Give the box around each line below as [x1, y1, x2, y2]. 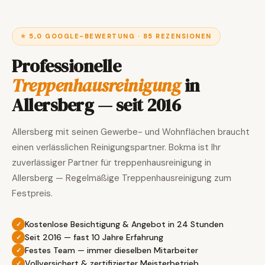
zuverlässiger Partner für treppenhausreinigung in [12, 157, 211, 169]
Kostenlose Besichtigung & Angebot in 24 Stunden [25, 219, 224, 230]
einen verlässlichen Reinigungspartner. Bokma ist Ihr [12, 141, 221, 153]
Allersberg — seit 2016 [12, 93, 180, 117]
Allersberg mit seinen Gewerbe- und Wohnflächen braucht [12, 126, 250, 138]
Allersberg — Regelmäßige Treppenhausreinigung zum [12, 172, 231, 184]
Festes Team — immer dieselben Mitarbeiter [25, 245, 198, 256]
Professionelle [12, 54, 121, 78]
